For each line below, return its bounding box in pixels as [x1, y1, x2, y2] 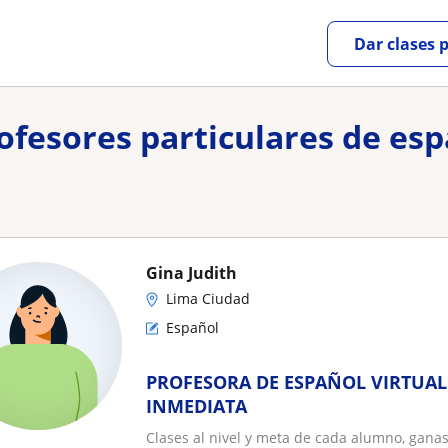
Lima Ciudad [166, 289, 250, 308]
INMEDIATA [146, 394, 247, 418]
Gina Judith [146, 262, 237, 284]
